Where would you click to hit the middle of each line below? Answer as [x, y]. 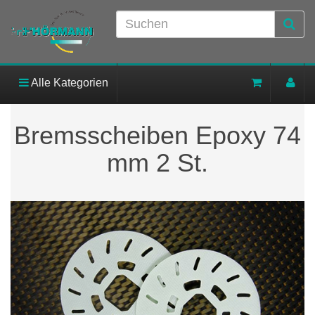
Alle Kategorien [69, 83]
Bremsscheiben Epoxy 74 [157, 136]
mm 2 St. [157, 163]
